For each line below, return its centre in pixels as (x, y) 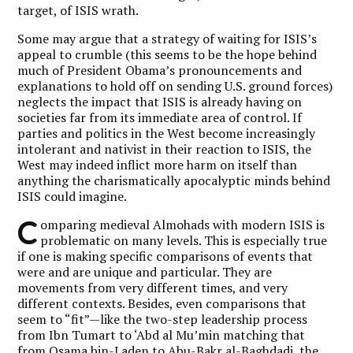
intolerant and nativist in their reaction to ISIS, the (165, 149)
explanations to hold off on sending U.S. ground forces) (175, 85)
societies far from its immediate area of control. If (160, 117)
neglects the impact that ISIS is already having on (160, 101)
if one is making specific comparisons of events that (165, 256)
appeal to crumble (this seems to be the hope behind (167, 54)
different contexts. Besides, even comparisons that (162, 303)
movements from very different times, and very (153, 287)
